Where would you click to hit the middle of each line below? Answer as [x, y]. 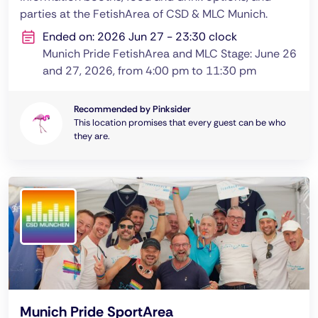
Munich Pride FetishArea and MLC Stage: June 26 [170, 54]
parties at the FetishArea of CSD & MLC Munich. [144, 14]
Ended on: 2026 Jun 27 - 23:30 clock [140, 37]
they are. [92, 136]
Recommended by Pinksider [132, 109]
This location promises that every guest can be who [180, 122]
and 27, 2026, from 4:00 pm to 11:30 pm [149, 71]
